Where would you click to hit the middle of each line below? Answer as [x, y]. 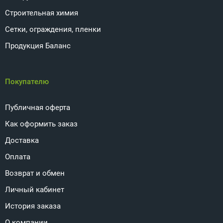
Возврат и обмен [35, 173]
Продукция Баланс [38, 46]
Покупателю [27, 82]
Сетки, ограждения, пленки [53, 29]
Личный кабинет [35, 190]
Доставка [22, 140]
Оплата [18, 157]
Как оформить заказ [41, 124]
